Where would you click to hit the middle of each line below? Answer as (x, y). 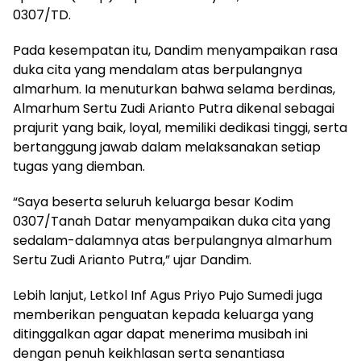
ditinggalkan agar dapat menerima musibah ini (160, 334)
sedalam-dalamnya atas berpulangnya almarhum (172, 241)
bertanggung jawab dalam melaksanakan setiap (167, 147)
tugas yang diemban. (79, 167)
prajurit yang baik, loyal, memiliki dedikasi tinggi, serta (180, 128)
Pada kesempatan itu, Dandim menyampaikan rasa (175, 51)
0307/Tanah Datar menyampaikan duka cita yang (172, 222)
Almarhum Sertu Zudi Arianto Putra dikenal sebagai (174, 109)
